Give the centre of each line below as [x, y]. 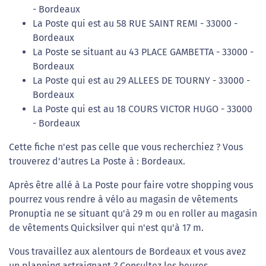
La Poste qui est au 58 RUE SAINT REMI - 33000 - [135, 23]
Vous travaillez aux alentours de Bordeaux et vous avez [127, 251]
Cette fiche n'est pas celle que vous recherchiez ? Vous [126, 147]
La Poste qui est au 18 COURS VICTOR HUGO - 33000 [142, 109]
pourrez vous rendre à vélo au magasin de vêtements [123, 199]
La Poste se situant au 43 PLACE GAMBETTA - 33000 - [143, 52]
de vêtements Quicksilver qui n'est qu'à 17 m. [106, 228]
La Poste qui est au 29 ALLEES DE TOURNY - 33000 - [141, 80]
